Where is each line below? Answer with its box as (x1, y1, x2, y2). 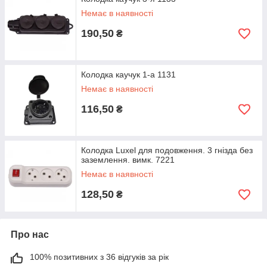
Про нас (11, 229, 49, 240)
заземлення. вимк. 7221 (81, 155, 175, 164)
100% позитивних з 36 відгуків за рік (30, 252, 169, 262)
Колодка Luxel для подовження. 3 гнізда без (81, 145, 253, 155)
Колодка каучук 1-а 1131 (81, 70, 176, 79)
